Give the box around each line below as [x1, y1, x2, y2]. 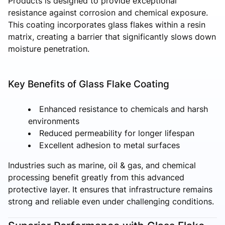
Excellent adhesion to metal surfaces [39, 140, 180, 150]
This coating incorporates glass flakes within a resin [8, 19, 205, 30]
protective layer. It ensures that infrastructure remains [8, 184, 212, 194]
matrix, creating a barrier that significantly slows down [8, 31, 216, 42]
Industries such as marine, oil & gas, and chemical [8, 160, 196, 170]
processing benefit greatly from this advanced [8, 172, 184, 182]
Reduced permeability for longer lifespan [39, 128, 194, 138]
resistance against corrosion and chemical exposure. [8, 7, 208, 18]
